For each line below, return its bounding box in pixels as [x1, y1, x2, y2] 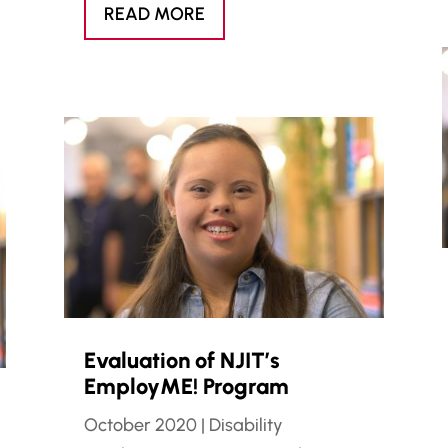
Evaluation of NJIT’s [83, 346, 280, 374]
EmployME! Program [83, 372, 289, 400]
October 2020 [83, 413, 197, 436]
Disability [208, 413, 283, 436]
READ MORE [103, 2, 205, 25]
